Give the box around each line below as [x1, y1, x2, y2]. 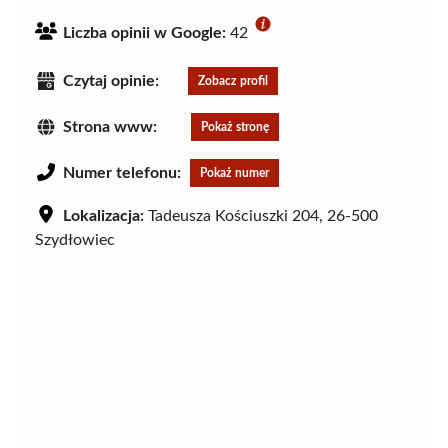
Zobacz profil [198, 74, 268, 87]
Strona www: [63, 118, 157, 135]
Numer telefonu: [63, 164, 181, 181]
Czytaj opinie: [63, 72, 159, 89]
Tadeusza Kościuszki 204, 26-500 [144, 207, 378, 224]
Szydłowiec [35, 231, 115, 248]
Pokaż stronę [201, 120, 269, 133]
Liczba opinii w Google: [63, 25, 226, 41]
